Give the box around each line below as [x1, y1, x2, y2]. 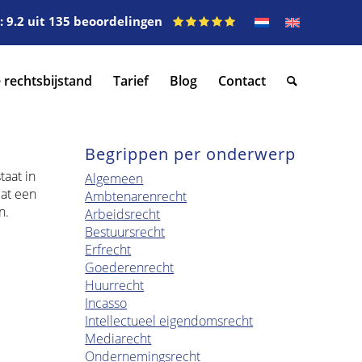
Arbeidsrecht [85, 205, 161, 223]
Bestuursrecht [85, 223, 166, 241]
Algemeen [85, 170, 144, 187]
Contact [218, 72, 266, 90]
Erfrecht [85, 241, 132, 259]
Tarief [113, 72, 149, 90]
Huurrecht [85, 276, 145, 294]
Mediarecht [85, 330, 152, 347]
